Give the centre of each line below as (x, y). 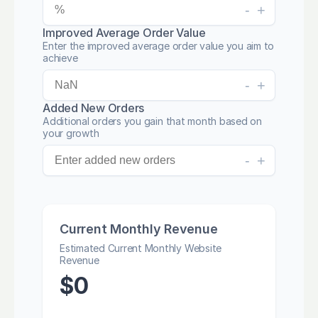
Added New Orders (94, 108)
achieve (60, 58)
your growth (71, 133)
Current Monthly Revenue (139, 229)
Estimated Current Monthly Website (141, 248)
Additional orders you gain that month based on (152, 121)
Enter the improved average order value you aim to (159, 46)
